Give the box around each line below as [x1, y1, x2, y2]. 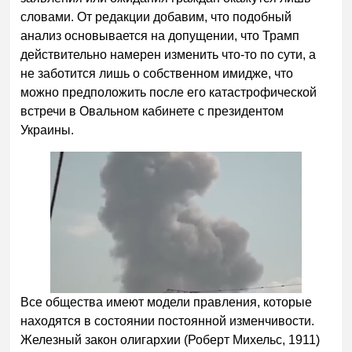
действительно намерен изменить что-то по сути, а [20, 47, 317, 61]
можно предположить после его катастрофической [20, 85, 317, 99]
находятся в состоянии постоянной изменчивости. [20, 314, 315, 328]
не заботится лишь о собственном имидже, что [20, 66, 294, 80]
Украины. [20, 123, 75, 137]
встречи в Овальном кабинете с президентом [20, 104, 284, 118]
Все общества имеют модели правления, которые [20, 295, 313, 310]
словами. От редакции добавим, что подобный [20, 9, 292, 24]
